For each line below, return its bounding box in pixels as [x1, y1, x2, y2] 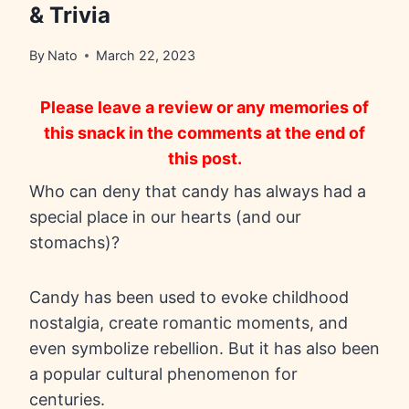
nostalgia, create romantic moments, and [29, 313, 348, 333]
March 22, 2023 [96, 47, 196, 64]
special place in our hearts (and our [29, 207, 301, 227]
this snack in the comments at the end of [44, 123, 365, 143]
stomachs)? [29, 233, 124, 253]
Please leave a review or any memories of [40, 98, 369, 118]
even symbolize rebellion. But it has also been [29, 339, 380, 359]
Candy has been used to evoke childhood [29, 288, 349, 308]
